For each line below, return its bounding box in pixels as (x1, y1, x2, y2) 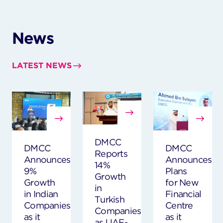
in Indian (24, 189, 58, 200)
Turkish (95, 194, 124, 205)
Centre (165, 200, 193, 211)
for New (165, 177, 199, 188)
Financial (165, 189, 202, 200)
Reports (95, 148, 127, 159)
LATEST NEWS (12, 60, 72, 70)
